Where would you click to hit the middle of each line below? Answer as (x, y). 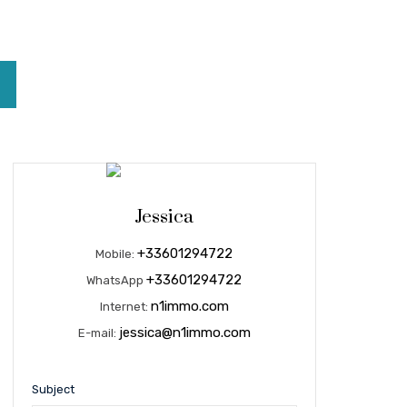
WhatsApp (117, 280)
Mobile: (117, 254)
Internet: (125, 307)
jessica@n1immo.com (184, 333)
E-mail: (98, 333)
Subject (53, 389)
